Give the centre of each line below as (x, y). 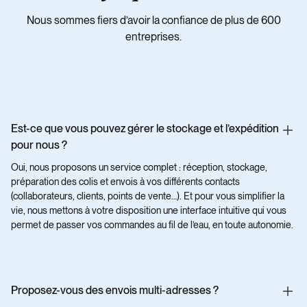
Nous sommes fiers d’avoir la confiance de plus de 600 (153, 20)
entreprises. (153, 36)
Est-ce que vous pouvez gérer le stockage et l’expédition (145, 128)
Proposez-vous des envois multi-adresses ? (115, 290)
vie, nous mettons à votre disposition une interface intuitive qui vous (149, 210)
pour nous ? (39, 145)
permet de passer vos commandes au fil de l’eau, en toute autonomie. (152, 224)
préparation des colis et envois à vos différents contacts (125, 181)
